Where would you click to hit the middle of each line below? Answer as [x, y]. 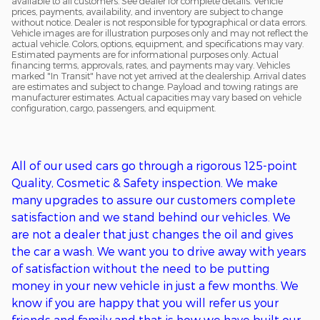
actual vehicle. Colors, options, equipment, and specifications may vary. [157, 44]
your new [91, 286]
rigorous [219, 166]
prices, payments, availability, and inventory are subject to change [147, 12]
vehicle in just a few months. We [208, 286]
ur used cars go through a [123, 166]
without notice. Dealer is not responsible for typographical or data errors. [159, 22]
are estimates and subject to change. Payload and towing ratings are [155, 87]
